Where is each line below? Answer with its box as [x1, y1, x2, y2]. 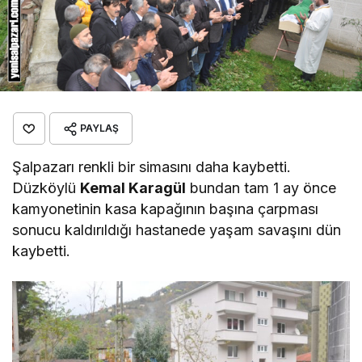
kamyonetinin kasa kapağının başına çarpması [12, 200, 319, 218]
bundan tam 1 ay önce [186, 179, 337, 197]
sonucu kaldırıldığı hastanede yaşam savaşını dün [12, 221, 342, 239]
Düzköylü [12, 179, 81, 197]
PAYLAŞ [80, 122, 119, 135]
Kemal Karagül [80, 179, 187, 197]
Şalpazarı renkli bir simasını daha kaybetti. [12, 158, 292, 176]
